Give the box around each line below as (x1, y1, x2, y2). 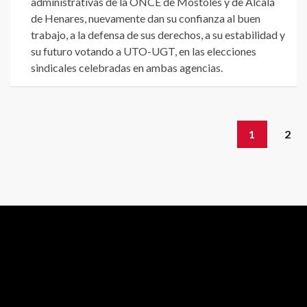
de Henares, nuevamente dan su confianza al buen (31, 12, 260, 25)
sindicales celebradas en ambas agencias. (31, 61, 223, 75)
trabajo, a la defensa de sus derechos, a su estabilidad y (31, 28, 285, 42)
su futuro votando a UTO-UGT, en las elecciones (31, 45, 256, 58)
